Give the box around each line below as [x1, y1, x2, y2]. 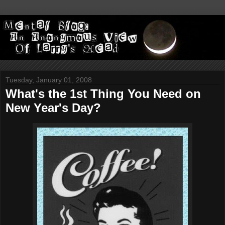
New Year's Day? [6, 101, 101, 115]
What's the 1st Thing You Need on [6, 87, 201, 101]
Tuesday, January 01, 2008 [6, 76, 92, 84]
